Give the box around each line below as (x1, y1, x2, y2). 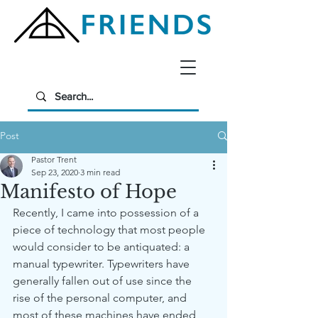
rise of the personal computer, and (13, 291, 190, 305)
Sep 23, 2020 (31, 167, 78, 177)
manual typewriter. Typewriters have (13, 257, 192, 270)
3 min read (80, 167, 120, 177)
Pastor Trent (31, 154, 77, 165)
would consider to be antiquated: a (13, 240, 192, 253)
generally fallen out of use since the (13, 274, 194, 287)
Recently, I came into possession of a (13, 206, 202, 219)
